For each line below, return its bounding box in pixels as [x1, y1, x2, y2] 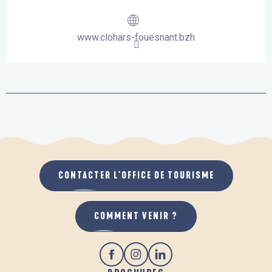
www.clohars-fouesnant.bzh [77, 32, 195, 44]
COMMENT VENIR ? [94, 211, 178, 222]
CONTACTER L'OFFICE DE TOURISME [58, 170, 214, 182]
